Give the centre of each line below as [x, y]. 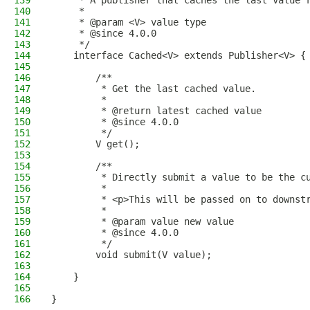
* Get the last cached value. [154, 89]
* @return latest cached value [156, 111]
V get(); [95, 144]
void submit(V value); [131, 255]
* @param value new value [143, 221]
